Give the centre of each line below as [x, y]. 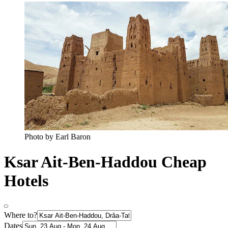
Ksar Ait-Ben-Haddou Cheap [105, 162]
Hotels [26, 180]
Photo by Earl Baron [58, 137]
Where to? [21, 215]
